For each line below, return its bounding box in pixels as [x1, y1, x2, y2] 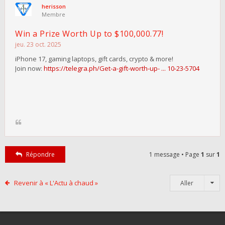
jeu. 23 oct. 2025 [15, 40, 61, 49]
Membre [42, 11, 65, 18]
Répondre [26, 150, 55, 159]
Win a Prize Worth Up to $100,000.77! [15, 28, 163, 39]
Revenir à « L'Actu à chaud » [14, 178, 98, 187]
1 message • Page [149, 150, 201, 159]
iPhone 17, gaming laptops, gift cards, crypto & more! [15, 54, 173, 63]
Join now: [15, 63, 44, 73]
